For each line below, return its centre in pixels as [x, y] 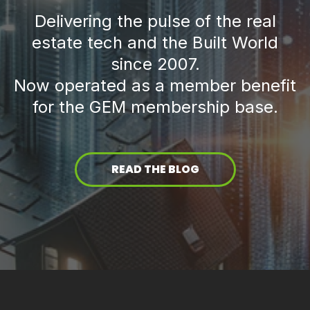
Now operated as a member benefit [155, 85]
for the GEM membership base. [155, 107]
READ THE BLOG [155, 169]
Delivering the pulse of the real [155, 21]
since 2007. [155, 64]
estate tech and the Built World [155, 42]
